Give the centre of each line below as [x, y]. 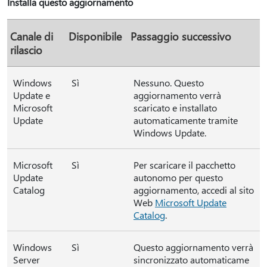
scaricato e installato [175, 108]
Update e [32, 95]
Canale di [32, 36]
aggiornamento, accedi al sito [194, 190]
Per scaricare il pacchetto [184, 165]
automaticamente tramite [186, 120]
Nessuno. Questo [169, 83]
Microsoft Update [191, 202]
